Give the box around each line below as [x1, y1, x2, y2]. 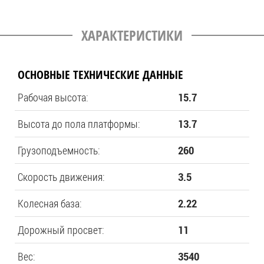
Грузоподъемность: [18, 143, 100, 157]
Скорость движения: [18, 170, 105, 184]
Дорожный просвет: [18, 223, 104, 237]
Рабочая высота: [18, 90, 88, 104]
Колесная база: [18, 196, 82, 210]
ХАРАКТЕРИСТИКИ [81, 25, 183, 45]
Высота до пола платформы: [18, 117, 140, 131]
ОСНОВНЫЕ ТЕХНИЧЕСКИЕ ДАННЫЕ [18, 67, 183, 82]
